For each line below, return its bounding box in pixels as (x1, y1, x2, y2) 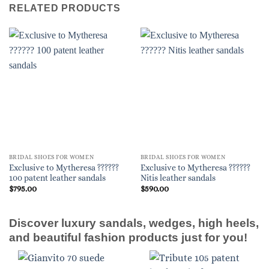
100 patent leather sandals (8, 173, 106, 183)
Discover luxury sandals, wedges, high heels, (9, 216, 259, 229)
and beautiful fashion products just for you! (9, 231, 247, 244)
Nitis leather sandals (140, 173, 216, 183)
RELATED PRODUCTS (9, 2, 121, 13)
